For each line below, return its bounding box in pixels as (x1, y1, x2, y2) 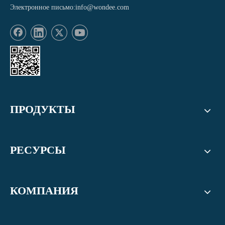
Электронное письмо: (10, 4, 75, 12)
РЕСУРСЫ (10, 143, 66, 157)
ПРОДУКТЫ (10, 102, 75, 117)
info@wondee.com (75, 4, 129, 12)
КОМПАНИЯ (10, 183, 78, 198)
